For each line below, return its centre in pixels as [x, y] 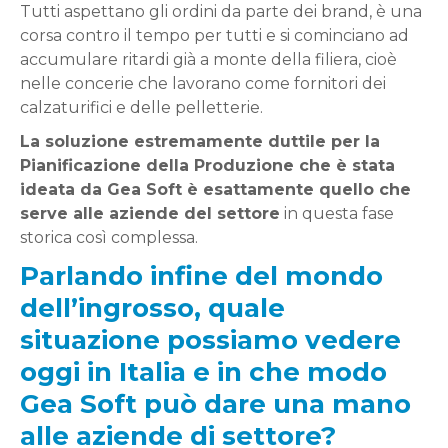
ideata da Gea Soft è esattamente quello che [215, 189]
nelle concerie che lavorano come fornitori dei [203, 83]
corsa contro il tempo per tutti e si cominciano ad [214, 35]
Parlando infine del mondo [201, 275]
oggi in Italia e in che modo [203, 371]
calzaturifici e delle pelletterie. [141, 107]
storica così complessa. [109, 237]
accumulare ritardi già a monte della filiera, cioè [208, 59]
